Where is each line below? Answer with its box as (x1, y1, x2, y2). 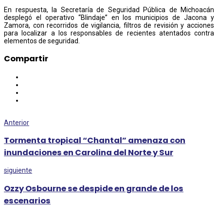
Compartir (4, 53, 48, 65)
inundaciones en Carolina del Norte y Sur (4, 147, 173, 159)
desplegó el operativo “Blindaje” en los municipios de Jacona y (4, 13, 214, 21)
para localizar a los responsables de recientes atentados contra (4, 29, 214, 37)
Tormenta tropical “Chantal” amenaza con (4, 135, 185, 146)
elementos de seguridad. (4, 36, 80, 45)
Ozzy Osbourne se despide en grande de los (4, 182, 183, 194)
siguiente (4, 166, 32, 175)
